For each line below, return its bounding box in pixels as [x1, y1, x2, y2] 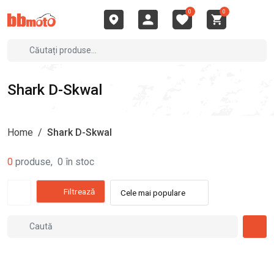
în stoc [65, 156, 94, 168]
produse [15, 156, 51, 168]
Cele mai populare [120, 188, 185, 198]
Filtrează [63, 187, 95, 196]
